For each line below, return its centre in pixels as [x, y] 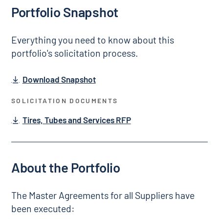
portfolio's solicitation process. [74, 53]
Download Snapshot [59, 79]
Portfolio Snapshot [65, 11]
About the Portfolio [66, 167]
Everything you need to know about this [92, 40]
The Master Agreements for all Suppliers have [103, 195]
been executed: [43, 208]
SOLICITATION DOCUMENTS [65, 100]
